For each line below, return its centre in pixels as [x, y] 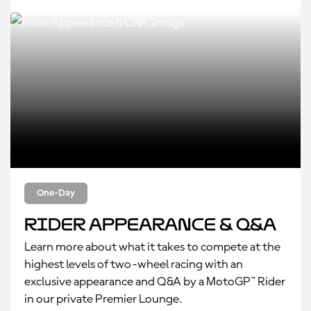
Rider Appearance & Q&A [150, 225]
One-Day [56, 193]
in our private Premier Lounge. [103, 299]
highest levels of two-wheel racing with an [134, 264]
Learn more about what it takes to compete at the [152, 247]
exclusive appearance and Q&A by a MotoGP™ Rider [155, 282]
